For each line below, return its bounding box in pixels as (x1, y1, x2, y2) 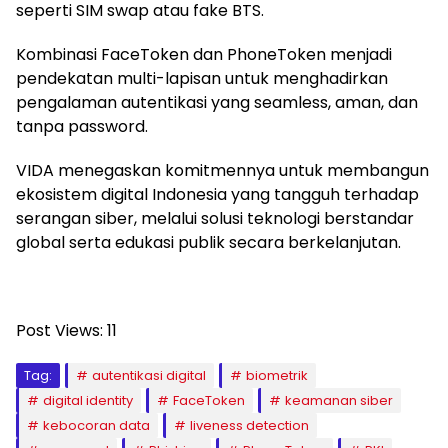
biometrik (246, 365, 308, 385)
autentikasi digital (92, 365, 206, 385)
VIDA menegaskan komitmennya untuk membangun (16, 158, 429, 182)
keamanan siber (285, 390, 393, 410)
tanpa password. (16, 114, 148, 138)
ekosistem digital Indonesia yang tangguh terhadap (16, 182, 419, 206)
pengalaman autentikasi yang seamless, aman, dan (16, 90, 418, 114)
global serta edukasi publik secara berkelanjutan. (16, 230, 401, 254)
